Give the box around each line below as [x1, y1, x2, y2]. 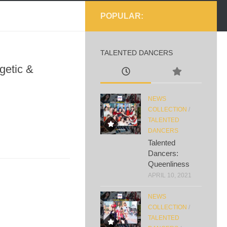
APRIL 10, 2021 [148, 172, 192, 179]
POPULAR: [100, 12, 143, 20]
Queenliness [148, 160, 190, 168]
